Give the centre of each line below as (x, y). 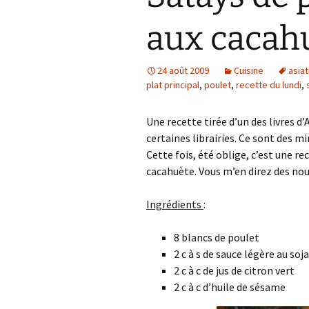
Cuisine (249, 70)
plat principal (173, 85)
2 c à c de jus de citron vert (234, 270)
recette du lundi (269, 85)
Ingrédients (175, 204)
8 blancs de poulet (217, 237)
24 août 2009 (183, 70)
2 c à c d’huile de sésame (230, 287)
